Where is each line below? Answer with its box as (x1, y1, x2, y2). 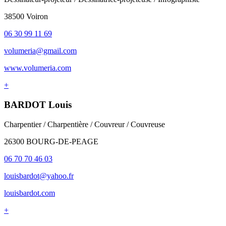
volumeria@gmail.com (4, 46, 77, 55)
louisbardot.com (4, 188, 55, 197)
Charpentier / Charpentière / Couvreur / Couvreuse (4, 120, 165, 129)
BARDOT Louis (4, 99, 72, 110)
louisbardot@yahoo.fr (4, 171, 74, 180)
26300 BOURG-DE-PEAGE (4, 137, 98, 146)
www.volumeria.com (4, 64, 71, 73)
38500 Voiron (4, 12, 48, 21)
